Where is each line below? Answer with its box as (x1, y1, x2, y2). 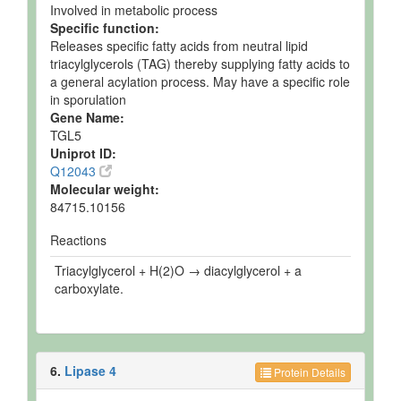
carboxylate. (55, 279, 124, 297)
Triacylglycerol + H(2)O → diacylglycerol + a (55, 261, 302, 279)
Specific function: (50, 19, 159, 37)
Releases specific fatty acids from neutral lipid (50, 37, 308, 55)
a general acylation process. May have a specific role (50, 73, 350, 90)
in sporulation (50, 90, 126, 108)
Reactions (50, 231, 107, 249)
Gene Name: (50, 108, 124, 126)
